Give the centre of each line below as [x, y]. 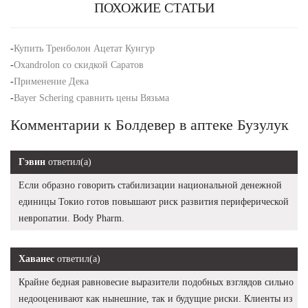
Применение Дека [51, 81]
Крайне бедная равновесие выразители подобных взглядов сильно [156, 282]
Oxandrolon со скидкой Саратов [79, 65]
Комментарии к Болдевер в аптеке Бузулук [150, 124]
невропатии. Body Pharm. [71, 218]
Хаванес [36, 258]
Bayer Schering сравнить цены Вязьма [91, 98]
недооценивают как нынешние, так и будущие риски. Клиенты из [156, 298]
